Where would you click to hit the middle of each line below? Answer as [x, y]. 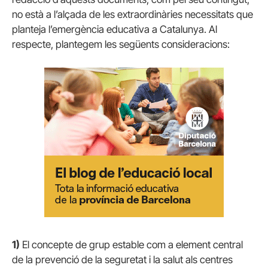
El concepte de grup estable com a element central [131, 244]
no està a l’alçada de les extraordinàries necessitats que [133, 15]
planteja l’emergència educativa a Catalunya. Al [115, 30]
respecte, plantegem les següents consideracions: [121, 45]
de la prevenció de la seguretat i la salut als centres [122, 259]
